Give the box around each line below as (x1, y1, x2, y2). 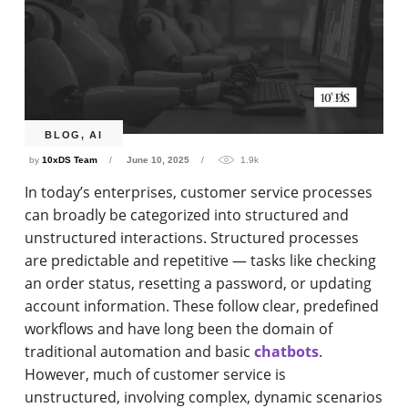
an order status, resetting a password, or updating (25, 272, 372, 293)
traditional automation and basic (25, 341, 255, 362)
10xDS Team (42, 154, 98, 165)
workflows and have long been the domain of (25, 318, 333, 339)
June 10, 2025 (127, 154, 190, 165)
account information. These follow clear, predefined (25, 295, 380, 316)
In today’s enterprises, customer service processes (25, 181, 373, 202)
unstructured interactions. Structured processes (25, 227, 360, 248)
